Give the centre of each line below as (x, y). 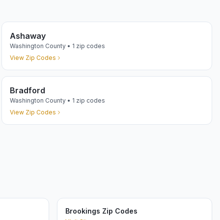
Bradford (27, 90)
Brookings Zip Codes (101, 211)
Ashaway (27, 36)
